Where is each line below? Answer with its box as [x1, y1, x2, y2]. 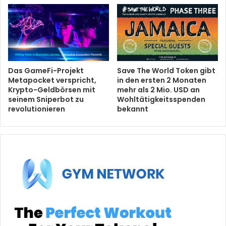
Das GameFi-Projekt [8, 66, 84, 76]
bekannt [117, 104, 148, 115]
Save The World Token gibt [117, 66, 215, 76]
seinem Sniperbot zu [8, 94, 84, 105]
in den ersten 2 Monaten [117, 75, 206, 86]
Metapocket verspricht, [8, 75, 96, 86]
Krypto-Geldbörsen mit [8, 85, 95, 95]
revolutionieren [8, 104, 65, 115]
